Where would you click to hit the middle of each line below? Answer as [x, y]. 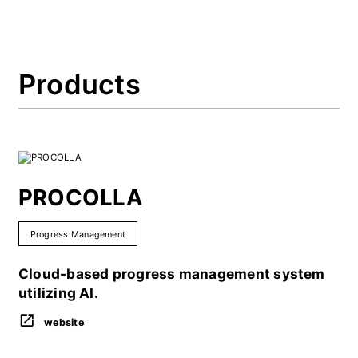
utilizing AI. [58, 292]
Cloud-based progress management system [171, 273]
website [64, 323]
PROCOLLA [80, 197]
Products [79, 84]
